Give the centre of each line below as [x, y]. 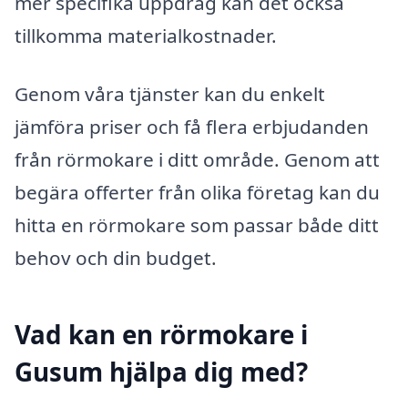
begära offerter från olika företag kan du [197, 192]
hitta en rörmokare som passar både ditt [197, 224]
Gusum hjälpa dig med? [161, 371]
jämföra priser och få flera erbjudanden [192, 126]
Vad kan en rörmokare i [161, 334]
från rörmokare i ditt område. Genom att [197, 159]
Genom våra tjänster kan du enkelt [170, 93]
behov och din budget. [116, 257]
